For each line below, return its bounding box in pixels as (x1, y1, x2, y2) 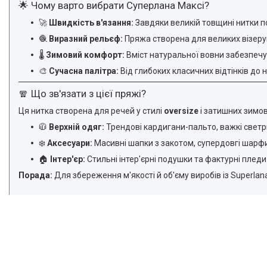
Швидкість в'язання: (49, 18, 133, 28)
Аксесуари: (47, 138, 92, 148)
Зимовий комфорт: (46, 50, 125, 60)
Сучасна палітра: (49, 66, 119, 76)
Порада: (18, 170, 52, 181)
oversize (164, 106, 198, 116)
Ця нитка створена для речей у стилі (18, 106, 164, 116)
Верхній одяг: (49, 122, 104, 132)
